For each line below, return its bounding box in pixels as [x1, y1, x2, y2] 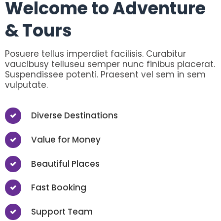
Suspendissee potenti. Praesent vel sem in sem [5, 68, 206, 80]
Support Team [31, 205, 93, 218]
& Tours [5, 18, 72, 42]
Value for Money [31, 133, 101, 146]
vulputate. [5, 78, 48, 91]
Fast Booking [31, 181, 86, 193]
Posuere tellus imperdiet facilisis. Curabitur [5, 47, 186, 60]
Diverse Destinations [31, 109, 118, 121]
